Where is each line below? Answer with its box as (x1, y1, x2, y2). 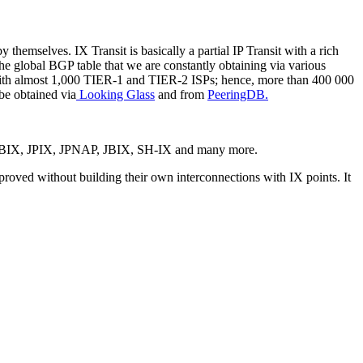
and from (155, 88, 207, 102)
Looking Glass (76, 88, 155, 102)
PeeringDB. (207, 88, 268, 102)
